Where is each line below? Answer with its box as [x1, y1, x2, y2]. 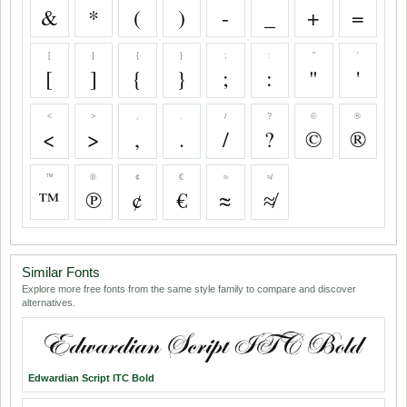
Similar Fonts [22, 264, 100, 281]
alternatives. [22, 297, 75, 309]
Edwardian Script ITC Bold [28, 372, 154, 383]
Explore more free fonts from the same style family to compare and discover [22, 283, 356, 295]
